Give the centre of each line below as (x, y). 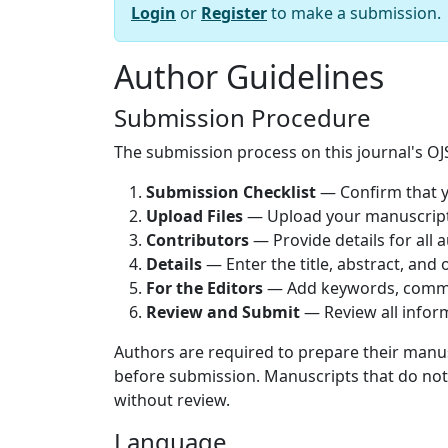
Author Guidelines (249, 76)
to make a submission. (354, 13)
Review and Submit (223, 312)
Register (234, 13)
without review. (172, 400)
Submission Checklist (231, 192)
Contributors (197, 240)
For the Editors (204, 288)
